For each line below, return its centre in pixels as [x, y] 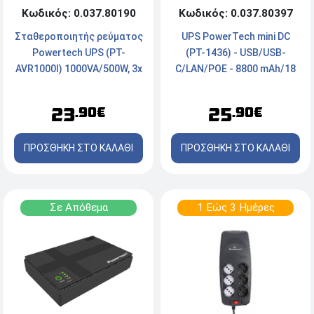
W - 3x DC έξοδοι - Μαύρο [235, 84]
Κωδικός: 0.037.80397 [235, 13]
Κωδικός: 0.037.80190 [78, 14]
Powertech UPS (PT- [78, 53]
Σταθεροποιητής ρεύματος [78, 37]
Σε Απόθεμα [78, 208]
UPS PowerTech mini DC [235, 36]
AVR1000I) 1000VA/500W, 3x [78, 69]
